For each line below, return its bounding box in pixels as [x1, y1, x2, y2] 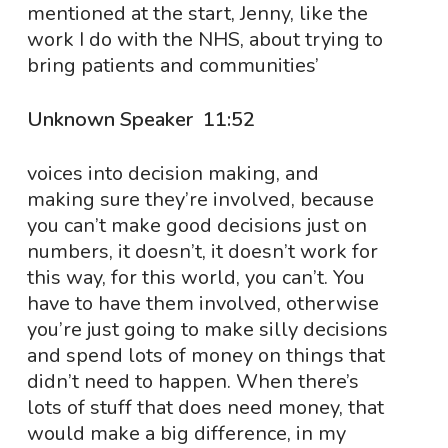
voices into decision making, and [26, 160, 319, 187]
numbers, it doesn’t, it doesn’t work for [26, 238, 378, 265]
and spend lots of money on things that [26, 342, 385, 369]
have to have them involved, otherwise [26, 290, 379, 317]
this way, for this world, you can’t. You [26, 264, 365, 291]
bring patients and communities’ [26, 52, 319, 79]
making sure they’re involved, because [26, 186, 374, 213]
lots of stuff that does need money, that [26, 394, 384, 421]
